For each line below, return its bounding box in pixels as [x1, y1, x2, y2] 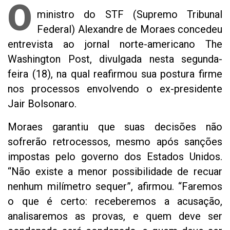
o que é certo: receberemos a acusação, [8, 195, 222, 207]
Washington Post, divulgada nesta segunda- [8, 52, 222, 65]
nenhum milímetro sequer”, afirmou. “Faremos [8, 180, 222, 193]
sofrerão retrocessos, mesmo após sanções [8, 135, 222, 148]
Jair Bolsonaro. [8, 97, 76, 110]
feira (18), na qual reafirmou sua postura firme [8, 67, 222, 80]
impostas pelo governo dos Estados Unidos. [8, 150, 222, 163]
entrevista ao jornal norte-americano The [8, 37, 222, 50]
